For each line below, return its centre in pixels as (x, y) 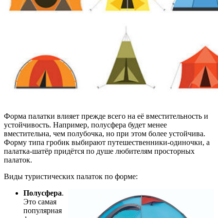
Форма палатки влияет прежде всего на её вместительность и (106, 116)
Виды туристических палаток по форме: (71, 176)
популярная (43, 210)
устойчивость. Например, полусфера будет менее (85, 125)
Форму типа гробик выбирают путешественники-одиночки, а (107, 142)
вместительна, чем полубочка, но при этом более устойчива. (105, 133)
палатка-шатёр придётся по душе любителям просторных (99, 151)
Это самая (40, 201)
